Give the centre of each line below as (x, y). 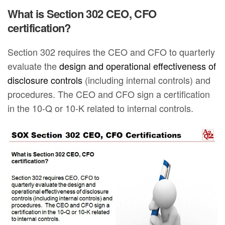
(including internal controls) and (147, 80)
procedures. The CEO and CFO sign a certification (109, 94)
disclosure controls (45, 80)
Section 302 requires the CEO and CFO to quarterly (111, 51)
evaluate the (34, 66)
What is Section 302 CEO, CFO (82, 13)
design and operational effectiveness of (138, 66)
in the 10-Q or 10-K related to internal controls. (101, 108)
